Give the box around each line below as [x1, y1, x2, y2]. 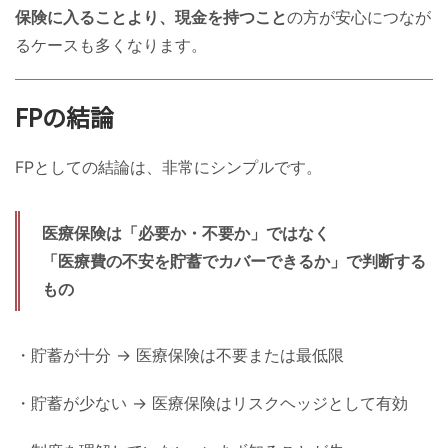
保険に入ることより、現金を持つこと [15, 6, 287, 27]
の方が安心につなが [287, 6, 431, 27]
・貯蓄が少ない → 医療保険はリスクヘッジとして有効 [15, 392, 408, 413]
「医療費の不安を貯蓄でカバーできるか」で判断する [42, 250, 426, 271]
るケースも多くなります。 [15, 34, 207, 55]
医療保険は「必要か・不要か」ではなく [42, 222, 330, 243]
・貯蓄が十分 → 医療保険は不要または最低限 [15, 344, 344, 365]
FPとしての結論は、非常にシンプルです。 [15, 156, 322, 177]
